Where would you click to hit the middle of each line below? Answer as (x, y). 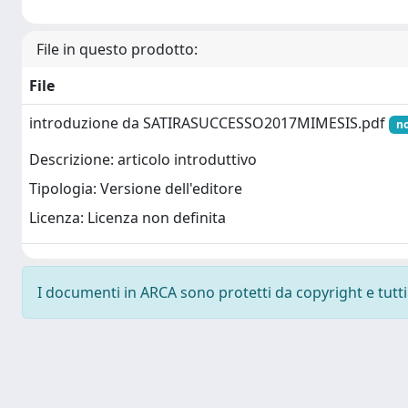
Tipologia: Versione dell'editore (136, 189)
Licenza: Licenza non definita (127, 218)
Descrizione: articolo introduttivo (143, 160)
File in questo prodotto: (117, 49)
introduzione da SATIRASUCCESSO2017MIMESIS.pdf (209, 123)
